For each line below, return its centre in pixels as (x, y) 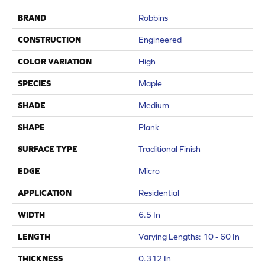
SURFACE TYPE (48, 149)
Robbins (153, 18)
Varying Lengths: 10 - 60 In (189, 237)
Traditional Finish (169, 149)
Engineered (160, 40)
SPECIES (34, 84)
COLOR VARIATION (55, 62)
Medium (154, 106)
